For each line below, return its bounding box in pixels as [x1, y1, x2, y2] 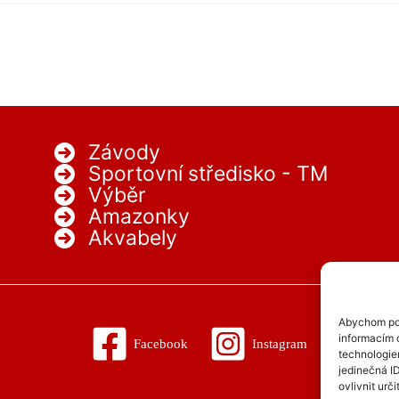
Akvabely [87, 225, 177, 251]
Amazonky [87, 204, 190, 230]
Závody [87, 140, 160, 166]
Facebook [134, 336, 189, 351]
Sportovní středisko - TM [87, 161, 328, 187]
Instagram [252, 336, 308, 351]
